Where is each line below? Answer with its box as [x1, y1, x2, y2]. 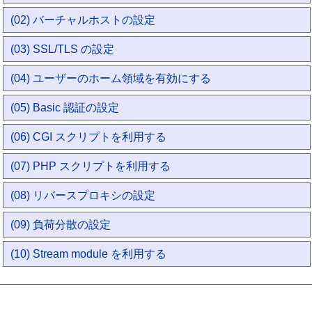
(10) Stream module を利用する [10, 248, 167, 260]
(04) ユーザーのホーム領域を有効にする [10, 72, 212, 84]
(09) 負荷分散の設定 [10, 219, 111, 231]
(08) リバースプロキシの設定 [10, 189, 156, 201]
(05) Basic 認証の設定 [10, 102, 120, 114]
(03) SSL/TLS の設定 [10, 43, 115, 55]
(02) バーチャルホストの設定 [10, 14, 156, 26]
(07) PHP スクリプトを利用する [10, 160, 171, 172]
